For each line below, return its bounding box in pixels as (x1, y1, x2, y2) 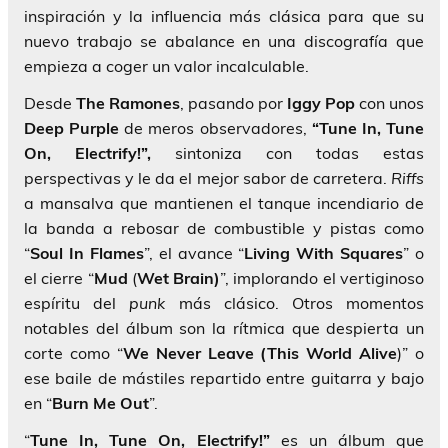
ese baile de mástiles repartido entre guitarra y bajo (24, 367, 424, 388)
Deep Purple (24, 117, 120, 138)
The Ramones (76, 92, 180, 113)
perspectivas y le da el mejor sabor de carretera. (24, 167, 391, 188)
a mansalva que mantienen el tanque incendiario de (24, 192, 424, 213)
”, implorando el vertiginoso (220, 267, 425, 288)
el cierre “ (24, 267, 94, 288)
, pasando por (180, 92, 287, 113)
